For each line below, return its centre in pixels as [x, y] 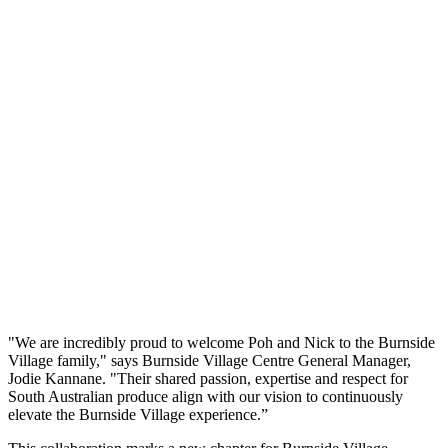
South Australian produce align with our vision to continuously [205, 397]
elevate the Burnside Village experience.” [140, 415]
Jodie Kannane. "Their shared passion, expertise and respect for [208, 379]
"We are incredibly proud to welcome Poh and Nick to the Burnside [221, 343]
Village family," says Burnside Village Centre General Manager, [209, 361]
